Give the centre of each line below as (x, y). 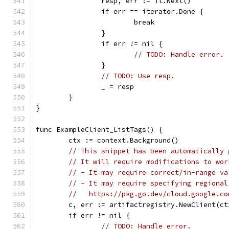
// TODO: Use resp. (138, 76)
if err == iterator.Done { (152, 12)
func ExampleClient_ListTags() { (99, 130)
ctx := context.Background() (124, 140)
